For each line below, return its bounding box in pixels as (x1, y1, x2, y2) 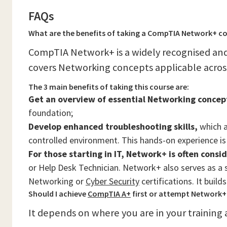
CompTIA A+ (88, 188, 131, 199)
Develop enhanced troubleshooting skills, (28, 121, 198, 132)
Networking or (28, 175, 86, 187)
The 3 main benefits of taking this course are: (28, 82, 189, 92)
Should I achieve (28, 188, 88, 199)
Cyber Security (86, 175, 139, 187)
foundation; (28, 107, 73, 119)
